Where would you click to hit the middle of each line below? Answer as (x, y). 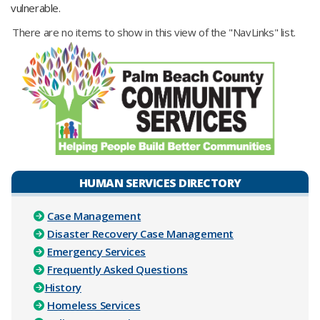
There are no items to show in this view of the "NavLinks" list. (154, 32)
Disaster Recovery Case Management (141, 234)
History (63, 287)
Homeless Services (94, 305)
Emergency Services (97, 252)
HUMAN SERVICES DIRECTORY (160, 183)
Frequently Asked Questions (117, 270)
